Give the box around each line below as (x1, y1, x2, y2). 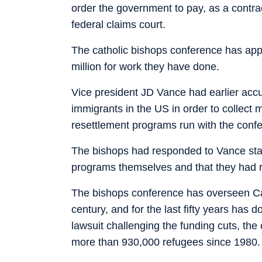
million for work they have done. (71, 60, 219, 73)
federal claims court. (71, 18, 166, 30)
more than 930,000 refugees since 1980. (71, 236, 260, 248)
